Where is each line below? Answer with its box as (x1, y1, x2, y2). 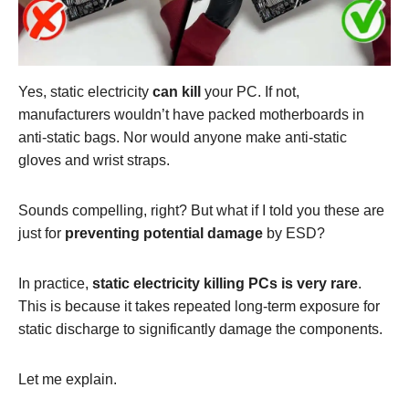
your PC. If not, (201, 84, 299, 100)
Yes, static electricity (18, 84, 152, 100)
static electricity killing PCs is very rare (92, 276, 358, 292)
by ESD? (267, 225, 325, 242)
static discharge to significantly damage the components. (18, 321, 383, 338)
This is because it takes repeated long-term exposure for (18, 299, 380, 315)
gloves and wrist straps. (18, 152, 170, 169)
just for (18, 225, 65, 242)
